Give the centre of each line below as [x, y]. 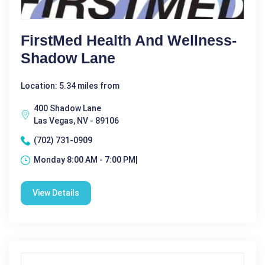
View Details [56, 193]
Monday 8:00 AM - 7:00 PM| [86, 160]
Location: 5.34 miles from [70, 86]
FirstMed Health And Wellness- [129, 40]
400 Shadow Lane [67, 108]
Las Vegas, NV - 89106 [76, 121]
